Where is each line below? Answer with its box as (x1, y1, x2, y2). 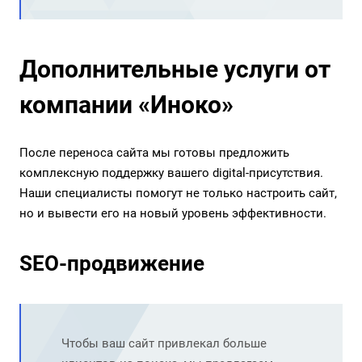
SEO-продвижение (19, 251, 204, 276)
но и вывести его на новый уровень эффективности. (19, 206, 326, 221)
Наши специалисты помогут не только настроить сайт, (19, 186, 337, 201)
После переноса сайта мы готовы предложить (19, 145, 289, 161)
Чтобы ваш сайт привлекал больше (61, 336, 267, 351)
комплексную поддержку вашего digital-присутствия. (19, 166, 323, 181)
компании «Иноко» (19, 90, 234, 120)
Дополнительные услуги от (19, 55, 330, 84)
